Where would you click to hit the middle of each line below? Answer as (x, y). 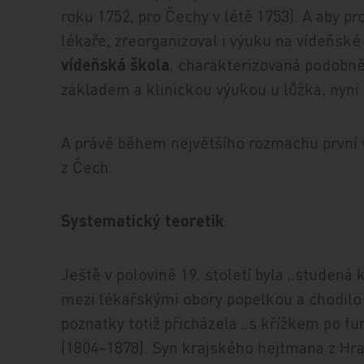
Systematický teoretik (143, 220)
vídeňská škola (116, 64)
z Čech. (87, 167)
